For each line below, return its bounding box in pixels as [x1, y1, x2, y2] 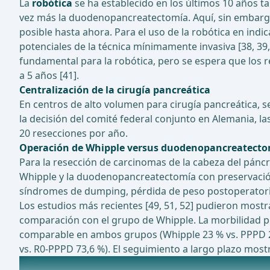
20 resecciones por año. [19, 127, 128, 140]
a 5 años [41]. [19, 69, 79, 83]
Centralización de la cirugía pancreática [19, 83, 210, 97]
